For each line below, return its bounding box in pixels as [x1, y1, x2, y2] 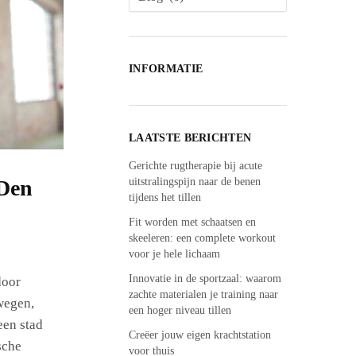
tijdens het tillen [129, 191, 202, 203]
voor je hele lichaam [129, 248, 221, 261]
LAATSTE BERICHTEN [129, 131, 252, 144]
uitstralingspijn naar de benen [129, 175, 261, 188]
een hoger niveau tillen [129, 304, 232, 317]
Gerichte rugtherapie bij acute [129, 159, 263, 172]
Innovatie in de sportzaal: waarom [129, 273, 282, 285]
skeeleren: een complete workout [129, 232, 277, 245]
